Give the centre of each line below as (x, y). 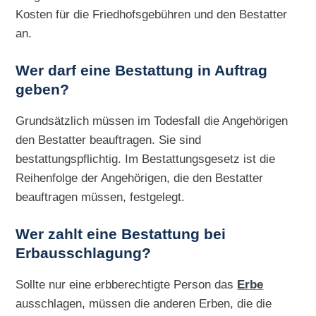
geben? (43, 90)
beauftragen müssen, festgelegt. (101, 197)
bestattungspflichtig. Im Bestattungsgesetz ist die (146, 159)
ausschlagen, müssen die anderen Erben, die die (144, 304)
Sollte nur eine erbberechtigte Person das (127, 285)
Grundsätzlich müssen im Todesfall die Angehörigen (152, 121)
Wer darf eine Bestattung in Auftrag (142, 71)
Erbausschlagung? (84, 254)
